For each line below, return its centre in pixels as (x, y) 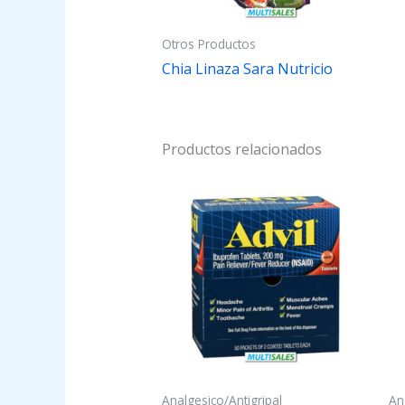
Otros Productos (208, 44)
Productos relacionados (241, 150)
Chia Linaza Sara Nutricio (247, 69)
